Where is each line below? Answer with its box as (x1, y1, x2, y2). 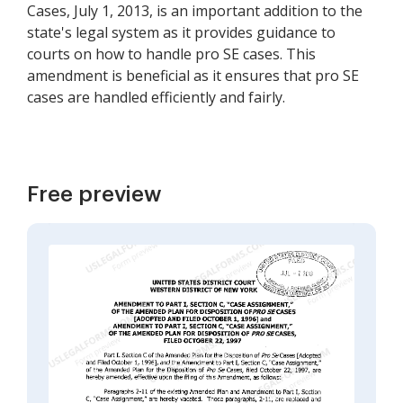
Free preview (27, 184, 162, 205)
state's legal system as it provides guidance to (27, 22, 336, 42)
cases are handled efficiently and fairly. (27, 87, 285, 107)
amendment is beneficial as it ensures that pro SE (27, 66, 359, 85)
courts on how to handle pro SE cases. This (27, 44, 316, 64)
